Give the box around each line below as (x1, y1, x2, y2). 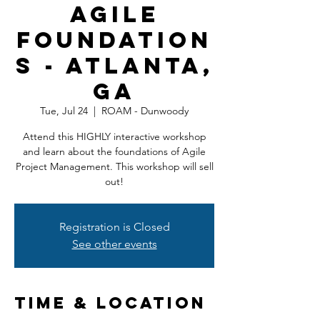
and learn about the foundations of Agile (23, 145, 206, 158)
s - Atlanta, (15, 51, 214, 80)
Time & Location (14, 293, 206, 313)
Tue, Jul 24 (40, 104, 88, 117)
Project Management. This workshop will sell (15, 160, 214, 173)
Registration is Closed (59, 220, 170, 234)
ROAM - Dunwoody (101, 104, 189, 117)
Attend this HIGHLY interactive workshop (22, 130, 206, 143)
